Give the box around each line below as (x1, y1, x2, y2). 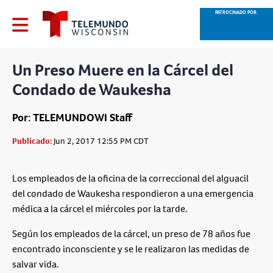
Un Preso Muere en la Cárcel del (12, 59, 233, 81)
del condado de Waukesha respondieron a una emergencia (12, 187, 253, 200)
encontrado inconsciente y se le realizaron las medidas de (12, 243, 249, 256)
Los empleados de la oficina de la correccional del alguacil (12, 172, 249, 185)
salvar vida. (12, 258, 59, 271)
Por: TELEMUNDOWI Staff (12, 110, 132, 126)
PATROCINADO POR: (215, 9, 258, 16)
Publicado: (12, 135, 52, 147)
